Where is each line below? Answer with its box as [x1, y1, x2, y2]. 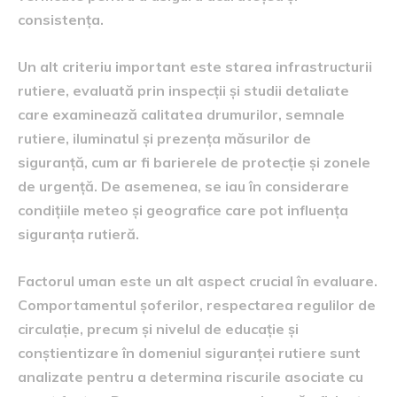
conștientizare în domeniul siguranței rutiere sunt [18, 343, 361, 362]
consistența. [18, 10, 104, 28]
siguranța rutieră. [18, 224, 139, 243]
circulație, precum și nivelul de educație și [18, 319, 299, 338]
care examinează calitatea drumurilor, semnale [18, 105, 345, 123]
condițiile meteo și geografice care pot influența [18, 200, 348, 219]
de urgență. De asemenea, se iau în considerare [18, 176, 349, 195]
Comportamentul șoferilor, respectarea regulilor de [18, 295, 376, 314]
